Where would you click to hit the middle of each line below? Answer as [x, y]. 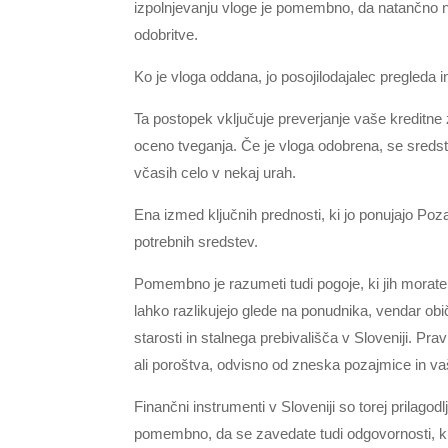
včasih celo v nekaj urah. [215, 172]
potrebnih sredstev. [196, 241]
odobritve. [166, 34]
